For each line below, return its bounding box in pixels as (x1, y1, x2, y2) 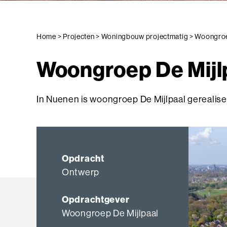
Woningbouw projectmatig (101, 32, 188, 41)
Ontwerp (62, 167, 100, 177)
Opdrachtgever (62, 194, 130, 205)
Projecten (63, 32, 95, 41)
